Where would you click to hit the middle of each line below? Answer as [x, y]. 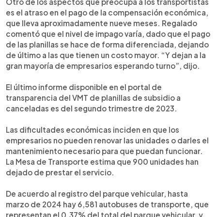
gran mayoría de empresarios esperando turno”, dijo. [103, 65]
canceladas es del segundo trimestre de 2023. [92, 108]
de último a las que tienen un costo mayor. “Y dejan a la [106, 55]
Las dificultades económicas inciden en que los [93, 129]
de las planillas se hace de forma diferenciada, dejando [107, 44]
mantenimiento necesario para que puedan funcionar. [104, 151]
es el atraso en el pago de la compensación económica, [107, 12]
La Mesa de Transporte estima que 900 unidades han [102, 161]
